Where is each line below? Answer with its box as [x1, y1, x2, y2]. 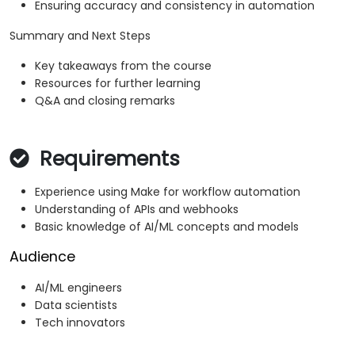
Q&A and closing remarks [35, 93, 175, 109]
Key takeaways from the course [35, 58, 212, 74]
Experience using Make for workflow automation [35, 184, 300, 200]
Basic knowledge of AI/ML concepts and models [35, 219, 299, 235]
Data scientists [35, 297, 117, 314]
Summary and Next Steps [10, 28, 151, 44]
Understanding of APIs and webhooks [35, 201, 239, 218]
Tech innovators [35, 315, 125, 331]
